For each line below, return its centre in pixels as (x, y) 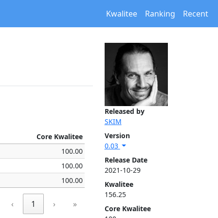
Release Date (126, 160)
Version (117, 136)
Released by (124, 111)
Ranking (160, 14)
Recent (196, 14)
